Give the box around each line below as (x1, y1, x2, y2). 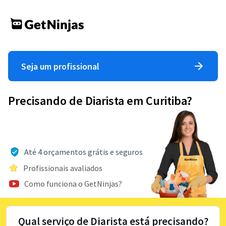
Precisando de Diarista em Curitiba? (8, 93, 192, 108)
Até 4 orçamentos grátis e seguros (24, 146, 143, 157)
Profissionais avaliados (23, 162, 102, 173)
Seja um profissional (21, 60, 99, 72)
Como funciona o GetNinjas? (24, 178, 122, 189)
